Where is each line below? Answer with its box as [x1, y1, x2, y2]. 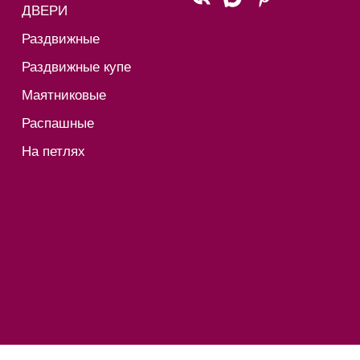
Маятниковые [22, 88, 106, 104]
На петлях [22, 144, 85, 160]
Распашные [22, 116, 94, 132]
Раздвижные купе [22, 59, 131, 76]
